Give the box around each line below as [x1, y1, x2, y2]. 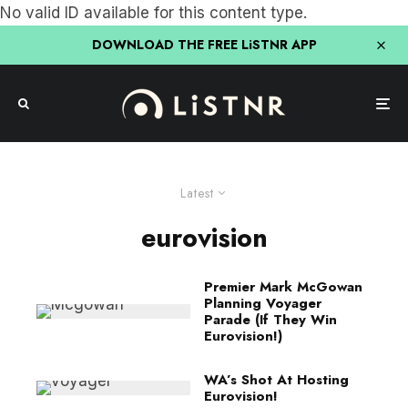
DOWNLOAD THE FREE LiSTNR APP [91, 36, 317, 54]
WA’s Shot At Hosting [204, 370, 349, 390]
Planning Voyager [204, 293, 321, 313]
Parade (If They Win [204, 310, 337, 330]
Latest [180, 184, 214, 202]
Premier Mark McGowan [204, 277, 362, 297]
